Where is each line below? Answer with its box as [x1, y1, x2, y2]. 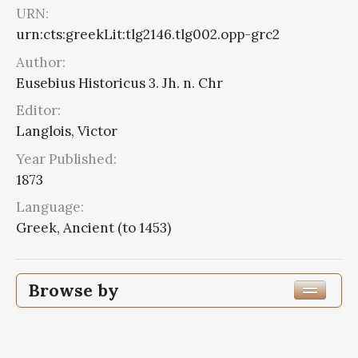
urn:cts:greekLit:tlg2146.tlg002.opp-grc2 [16, 26, 280, 44]
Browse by [28, 279, 119, 301]
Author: [16, 53, 66, 71]
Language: [16, 198, 84, 217]
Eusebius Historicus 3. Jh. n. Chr [16, 74, 223, 92]
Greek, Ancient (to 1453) [16, 219, 171, 237]
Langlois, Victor [16, 122, 117, 141]
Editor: [16, 101, 61, 120]
